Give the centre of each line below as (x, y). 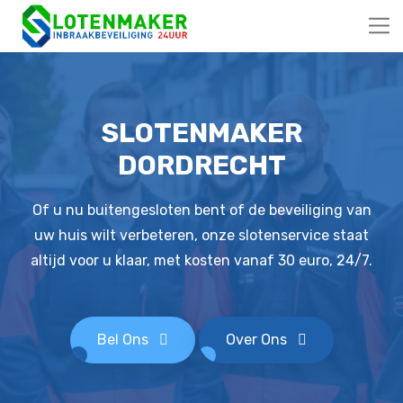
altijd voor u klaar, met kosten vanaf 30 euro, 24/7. (201, 260)
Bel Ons (124, 340)
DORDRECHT (201, 166)
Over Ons (258, 340)
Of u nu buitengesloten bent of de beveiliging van (201, 210)
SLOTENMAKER (201, 133)
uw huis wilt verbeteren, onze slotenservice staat (201, 235)
